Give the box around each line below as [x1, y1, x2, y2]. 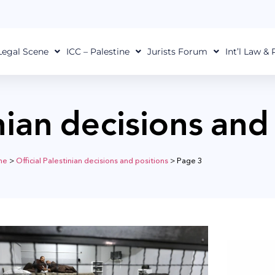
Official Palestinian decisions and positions [15, 153, 168, 168]
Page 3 [176, 153, 202, 168]
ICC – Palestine [66, 46, 130, 57]
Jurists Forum [147, 46, 207, 57]
